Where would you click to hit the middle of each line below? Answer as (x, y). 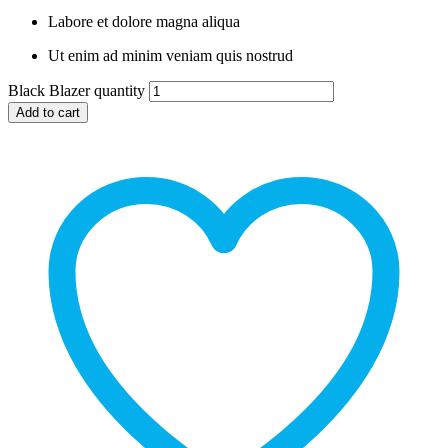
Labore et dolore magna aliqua (144, 21)
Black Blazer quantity (76, 90)
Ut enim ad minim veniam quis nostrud (170, 55)
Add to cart (48, 112)
